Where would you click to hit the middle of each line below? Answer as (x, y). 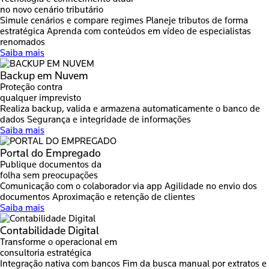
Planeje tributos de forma (197, 20)
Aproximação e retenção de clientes (124, 197)
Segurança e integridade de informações (109, 119)
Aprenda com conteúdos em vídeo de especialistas (149, 31)
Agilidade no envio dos (211, 186)
